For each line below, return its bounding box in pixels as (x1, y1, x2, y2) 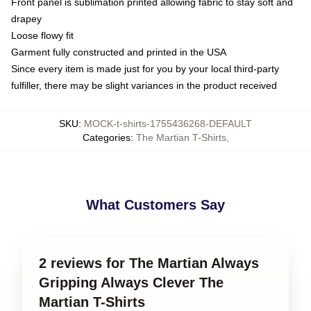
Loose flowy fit (11, 30, 74, 41)
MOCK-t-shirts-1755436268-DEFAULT (84, 118, 252, 129)
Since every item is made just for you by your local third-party (11, 63, 279, 74)
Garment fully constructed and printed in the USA (11, 47, 226, 58)
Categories (82, 132, 131, 143)
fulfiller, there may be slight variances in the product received (11, 80, 277, 91)
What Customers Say (86, 197, 225, 212)
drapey (11, 13, 42, 24)
